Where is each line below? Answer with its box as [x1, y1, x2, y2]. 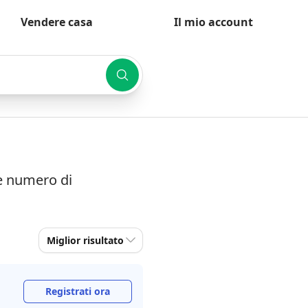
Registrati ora [45, 285, 110, 298]
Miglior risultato [47, 234, 124, 247]
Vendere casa [21, 14, 93, 30]
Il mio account [174, 14, 253, 30]
